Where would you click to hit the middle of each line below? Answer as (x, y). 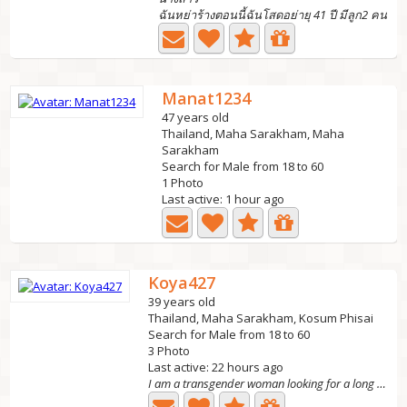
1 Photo (183, 183)
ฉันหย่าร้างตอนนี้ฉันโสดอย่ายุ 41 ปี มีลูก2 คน (273, 15)
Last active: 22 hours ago (216, 367)
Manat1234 (207, 98)
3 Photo (169, 351)
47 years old (196, 117)
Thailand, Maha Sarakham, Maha (253, 134)
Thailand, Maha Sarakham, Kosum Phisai (261, 318)
